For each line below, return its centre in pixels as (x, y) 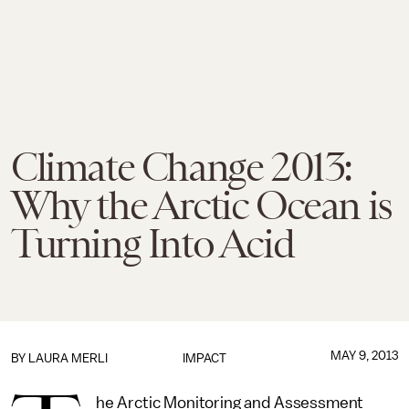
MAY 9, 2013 (364, 356)
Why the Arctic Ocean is (201, 205)
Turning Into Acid (152, 244)
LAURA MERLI (68, 358)
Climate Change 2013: (182, 167)
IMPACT (204, 358)
